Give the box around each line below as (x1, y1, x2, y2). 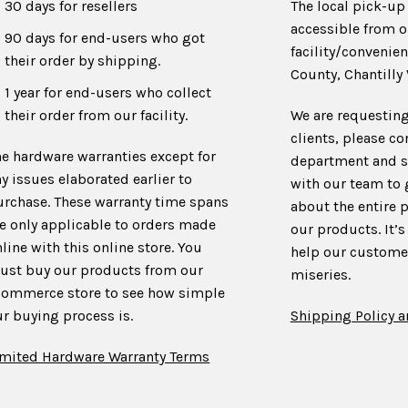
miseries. (290, 266, 351, 283)
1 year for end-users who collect (5, 84, 212, 101)
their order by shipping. (5, 52, 161, 69)
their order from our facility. (5, 107, 189, 124)
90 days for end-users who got (5, 29, 206, 46)
